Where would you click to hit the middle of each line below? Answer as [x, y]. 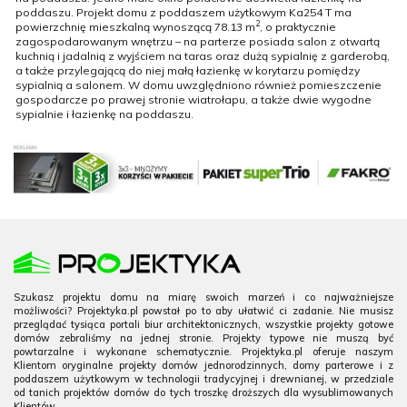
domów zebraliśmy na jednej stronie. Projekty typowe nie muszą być [203, 338]
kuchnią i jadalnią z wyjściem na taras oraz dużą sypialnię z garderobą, [203, 55]
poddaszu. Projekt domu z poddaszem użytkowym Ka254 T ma [184, 12]
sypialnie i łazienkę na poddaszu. [106, 114]
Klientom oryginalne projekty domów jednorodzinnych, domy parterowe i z [203, 366]
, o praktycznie [298, 26]
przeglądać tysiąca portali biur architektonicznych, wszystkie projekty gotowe [203, 325]
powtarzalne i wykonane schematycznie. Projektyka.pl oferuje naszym [203, 352]
